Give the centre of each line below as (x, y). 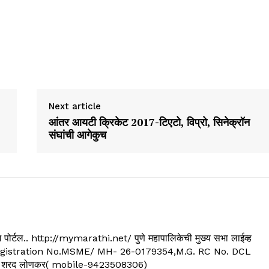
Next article (74, 107)
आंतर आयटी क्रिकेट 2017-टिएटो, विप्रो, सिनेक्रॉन (149, 122)
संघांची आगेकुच (77, 135)
